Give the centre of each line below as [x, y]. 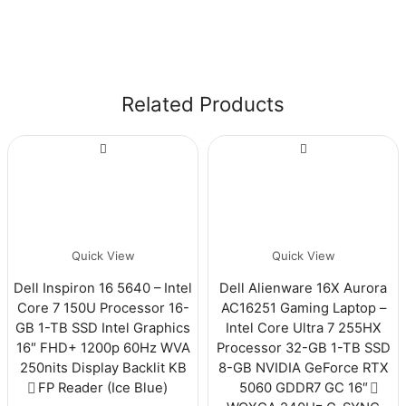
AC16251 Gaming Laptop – [303, 308]
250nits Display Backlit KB [103, 367]
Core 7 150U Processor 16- [103, 308]
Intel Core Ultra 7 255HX [303, 328]
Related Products [203, 103]
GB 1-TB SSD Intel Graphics [103, 328]
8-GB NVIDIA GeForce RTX [303, 367]
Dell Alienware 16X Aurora [303, 288]
